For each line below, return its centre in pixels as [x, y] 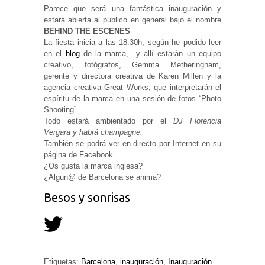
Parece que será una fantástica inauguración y [132, 8]
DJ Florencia [197, 121]
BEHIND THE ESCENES [87, 31]
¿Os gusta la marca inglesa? [93, 166]
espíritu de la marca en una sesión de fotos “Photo [132, 98]
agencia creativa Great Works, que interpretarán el [132, 87]
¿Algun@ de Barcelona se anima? [102, 177]
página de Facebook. [80, 154]
